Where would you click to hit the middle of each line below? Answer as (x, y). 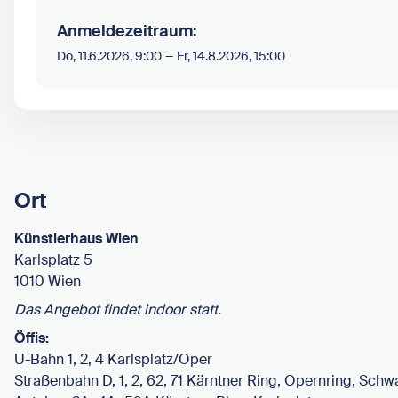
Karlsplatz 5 (53, 259)
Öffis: (32, 338)
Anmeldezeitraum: (127, 32)
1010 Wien (48, 281)
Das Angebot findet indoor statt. (118, 309)
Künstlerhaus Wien (76, 238)
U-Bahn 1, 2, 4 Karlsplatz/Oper (113, 359)
